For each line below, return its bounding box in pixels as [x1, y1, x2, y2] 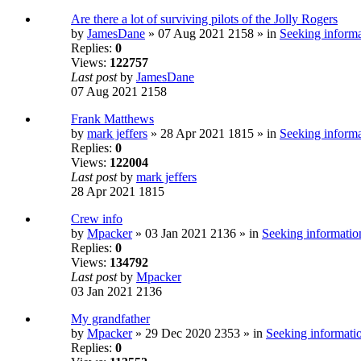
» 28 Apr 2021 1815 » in [147, 127, 280, 141]
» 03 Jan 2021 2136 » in [132, 226, 262, 241]
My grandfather [71, 312, 150, 326]
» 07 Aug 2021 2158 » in [145, 27, 280, 41]
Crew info [71, 212, 122, 226]
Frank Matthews [71, 112, 154, 127]
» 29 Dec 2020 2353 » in [132, 326, 266, 341]
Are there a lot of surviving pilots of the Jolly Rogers [71, 12, 338, 27]
